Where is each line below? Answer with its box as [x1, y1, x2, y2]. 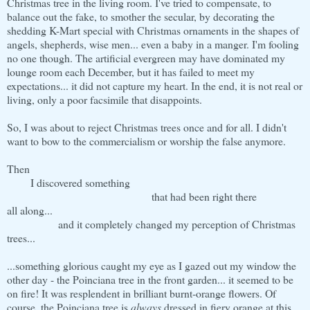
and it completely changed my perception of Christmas [7, 216, 295, 231]
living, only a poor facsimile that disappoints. [7, 91, 202, 107]
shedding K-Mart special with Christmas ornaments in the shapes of [7, 22, 299, 37]
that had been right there [7, 188, 257, 203]
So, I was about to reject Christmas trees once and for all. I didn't [7, 119, 286, 134]
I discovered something [7, 174, 130, 190]
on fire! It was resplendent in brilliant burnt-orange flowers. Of [7, 285, 276, 300]
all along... [7, 202, 53, 217]
